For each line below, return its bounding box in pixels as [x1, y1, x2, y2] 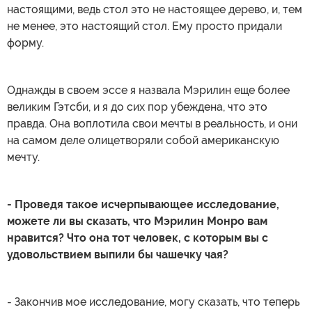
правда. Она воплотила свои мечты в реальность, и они [7, 116, 297, 130]
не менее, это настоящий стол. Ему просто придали [7, 19, 282, 33]
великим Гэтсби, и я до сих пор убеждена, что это [7, 100, 267, 114]
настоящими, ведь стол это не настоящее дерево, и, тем [7, 2, 302, 16]
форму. [7, 36, 44, 49]
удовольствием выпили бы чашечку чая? [7, 247, 228, 261]
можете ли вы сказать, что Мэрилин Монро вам [7, 214, 267, 228]
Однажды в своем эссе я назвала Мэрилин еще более [7, 83, 290, 97]
